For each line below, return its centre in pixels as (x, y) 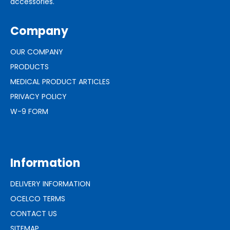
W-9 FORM (29, 111)
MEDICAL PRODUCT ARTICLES (60, 81)
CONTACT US (34, 213)
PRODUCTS (30, 66)
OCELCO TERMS (38, 198)
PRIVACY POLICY (39, 96)
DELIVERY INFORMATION (50, 184)
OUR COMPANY (37, 52)
